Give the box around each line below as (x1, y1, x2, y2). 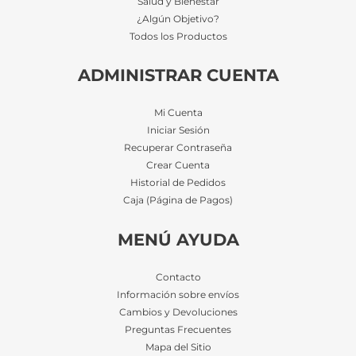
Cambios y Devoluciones (118, 306, 238, 318)
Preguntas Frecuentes (125, 323, 231, 335)
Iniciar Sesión (146, 125, 210, 137)
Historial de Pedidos (130, 177, 226, 189)
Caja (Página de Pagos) (123, 195, 233, 207)
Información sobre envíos (117, 288, 239, 300)
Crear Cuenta (146, 160, 210, 172)
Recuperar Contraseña (124, 142, 232, 154)
